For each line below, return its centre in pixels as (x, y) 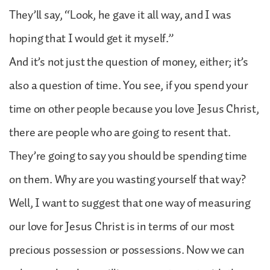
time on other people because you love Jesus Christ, (134, 109)
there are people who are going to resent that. (120, 132)
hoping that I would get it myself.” (91, 38)
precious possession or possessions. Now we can (127, 250)
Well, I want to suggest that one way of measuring (130, 203)
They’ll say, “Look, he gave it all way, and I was (120, 15)
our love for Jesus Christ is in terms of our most (122, 226)
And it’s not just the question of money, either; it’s (129, 62)
